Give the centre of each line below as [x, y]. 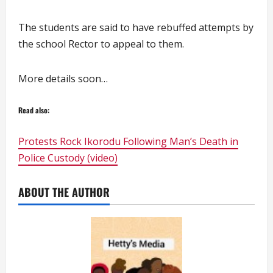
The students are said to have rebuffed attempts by [136, 27]
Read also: [34, 110]
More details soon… [63, 79]
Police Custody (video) [68, 158]
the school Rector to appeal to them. [101, 44]
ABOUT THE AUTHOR [64, 192]
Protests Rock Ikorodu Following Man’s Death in [128, 141]
